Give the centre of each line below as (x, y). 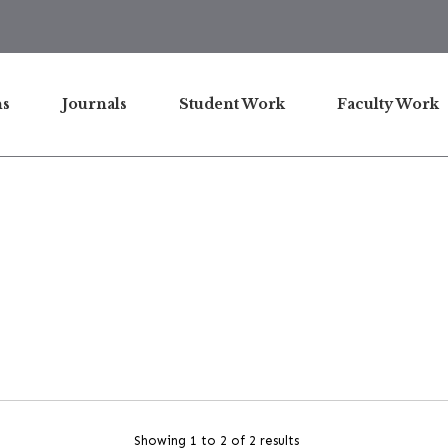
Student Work (232, 104)
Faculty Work (388, 104)
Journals (94, 104)
